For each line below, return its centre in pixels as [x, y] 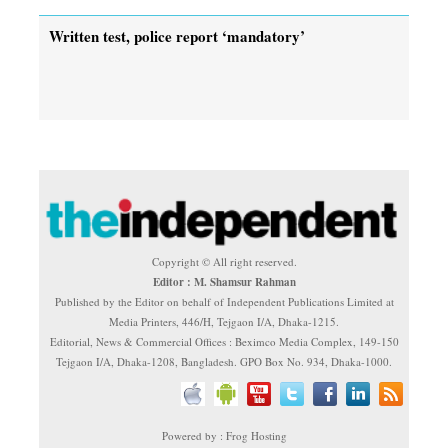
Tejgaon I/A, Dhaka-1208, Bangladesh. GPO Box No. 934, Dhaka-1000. [224, 361]
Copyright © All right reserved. [224, 261]
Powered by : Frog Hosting [224, 435]
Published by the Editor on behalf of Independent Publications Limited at [224, 301]
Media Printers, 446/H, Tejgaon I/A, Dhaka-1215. [224, 321]
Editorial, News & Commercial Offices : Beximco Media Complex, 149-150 [224, 341]
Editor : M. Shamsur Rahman [224, 281]
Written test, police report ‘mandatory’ [177, 35]
